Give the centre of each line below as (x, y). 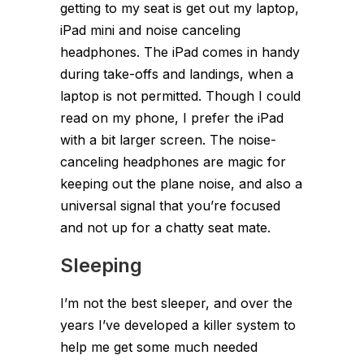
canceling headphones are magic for (173, 161)
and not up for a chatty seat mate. (165, 227)
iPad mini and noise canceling (150, 30)
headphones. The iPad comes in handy (180, 52)
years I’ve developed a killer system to (178, 325)
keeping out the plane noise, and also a (181, 183)
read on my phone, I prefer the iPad (172, 117)
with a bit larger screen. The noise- (168, 139)
